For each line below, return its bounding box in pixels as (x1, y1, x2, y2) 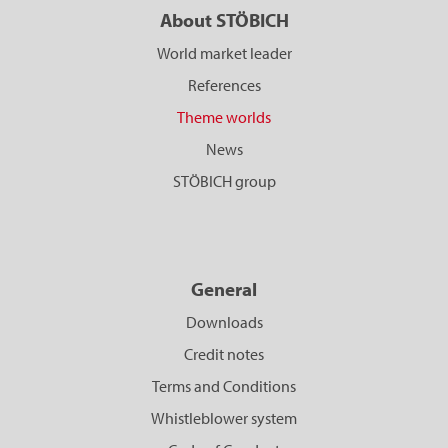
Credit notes (184, 344, 264, 365)
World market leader (156, 43, 292, 64)
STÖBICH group (172, 171, 276, 192)
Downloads (185, 312, 263, 333)
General (191, 277, 257, 302)
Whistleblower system (151, 408, 297, 429)
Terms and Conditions (152, 376, 296, 397)
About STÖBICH (159, 8, 289, 33)
